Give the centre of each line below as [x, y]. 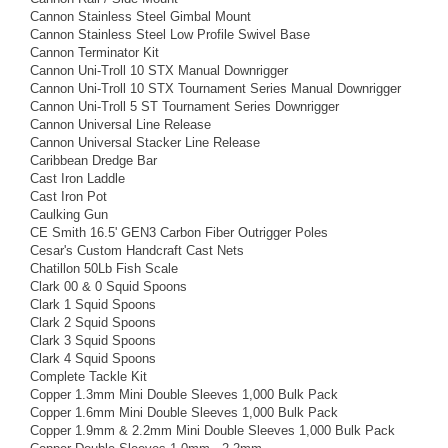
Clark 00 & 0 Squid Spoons [108, 286]
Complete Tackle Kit [88, 376]
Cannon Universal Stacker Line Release [145, 142]
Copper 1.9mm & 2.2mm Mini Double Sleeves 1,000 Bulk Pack [212, 430]
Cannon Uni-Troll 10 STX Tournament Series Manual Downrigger [215, 88]
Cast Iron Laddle [77, 178]
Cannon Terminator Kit [94, 52]
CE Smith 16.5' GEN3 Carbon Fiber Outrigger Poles [179, 232]
